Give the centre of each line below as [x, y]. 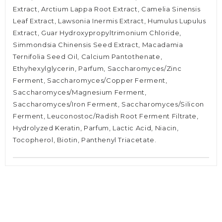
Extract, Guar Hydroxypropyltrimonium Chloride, [97, 33]
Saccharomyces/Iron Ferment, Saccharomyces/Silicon [109, 104]
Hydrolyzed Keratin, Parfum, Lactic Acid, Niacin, [96, 128]
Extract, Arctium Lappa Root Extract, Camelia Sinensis [107, 9]
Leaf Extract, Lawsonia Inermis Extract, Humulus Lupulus [110, 21]
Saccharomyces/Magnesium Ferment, [80, 92]
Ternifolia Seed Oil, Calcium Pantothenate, [88, 57]
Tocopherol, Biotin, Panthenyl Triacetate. [85, 140]
